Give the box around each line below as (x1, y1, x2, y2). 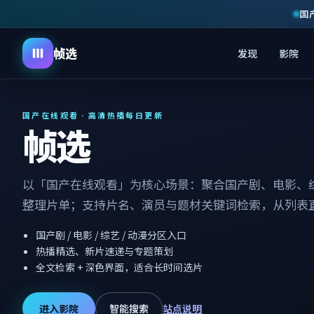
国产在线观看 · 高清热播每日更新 (22, 111, 164, 121)
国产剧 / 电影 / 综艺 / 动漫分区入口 (36, 227, 187, 242)
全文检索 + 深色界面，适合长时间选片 (36, 259, 203, 274)
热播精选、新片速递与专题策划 (36, 243, 174, 258)
